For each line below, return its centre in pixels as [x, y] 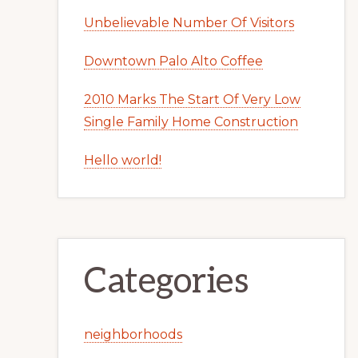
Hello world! [123, 160]
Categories [166, 282]
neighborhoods [133, 334]
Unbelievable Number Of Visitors [189, 23]
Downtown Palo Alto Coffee [173, 61]
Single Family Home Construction [191, 122]
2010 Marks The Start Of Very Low [192, 99]
